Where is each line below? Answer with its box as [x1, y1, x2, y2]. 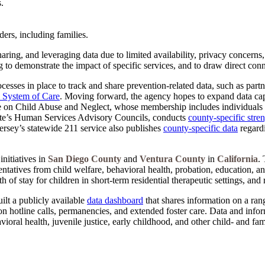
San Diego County [46, 153, 124, 164]
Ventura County [140, 153, 205, 164]
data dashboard [87, 195, 143, 205]
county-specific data [163, 122, 238, 133]
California [217, 153, 258, 164]
